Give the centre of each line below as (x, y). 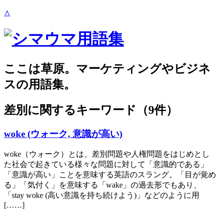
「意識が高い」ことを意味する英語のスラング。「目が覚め (110, 175)
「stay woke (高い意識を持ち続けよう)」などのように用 (102, 195)
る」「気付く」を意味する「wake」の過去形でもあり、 (103, 185)
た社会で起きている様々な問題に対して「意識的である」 (106, 165)
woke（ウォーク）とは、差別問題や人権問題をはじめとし (107, 154)
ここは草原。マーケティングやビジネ (107, 69)
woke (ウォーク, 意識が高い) (63, 134)
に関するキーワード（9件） (103, 110)
